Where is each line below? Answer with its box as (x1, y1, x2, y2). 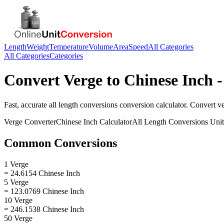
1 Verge (4, 159, 28, 168)
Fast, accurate (4, 100, 49, 109)
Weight (26, 42, 49, 51)
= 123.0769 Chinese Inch (4, 186, 84, 195)
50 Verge (4, 213, 32, 222)
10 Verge (4, 195, 32, 204)
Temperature (49, 42, 88, 51)
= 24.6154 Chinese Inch (4, 168, 80, 177)
